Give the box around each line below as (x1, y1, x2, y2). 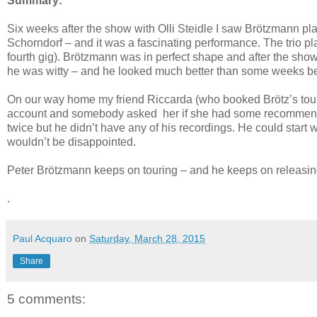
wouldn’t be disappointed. (7, 135, 136, 148)
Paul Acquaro (13, 232, 72, 244)
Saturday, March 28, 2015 (89, 232, 205, 244)
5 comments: (7, 291, 86, 306)
